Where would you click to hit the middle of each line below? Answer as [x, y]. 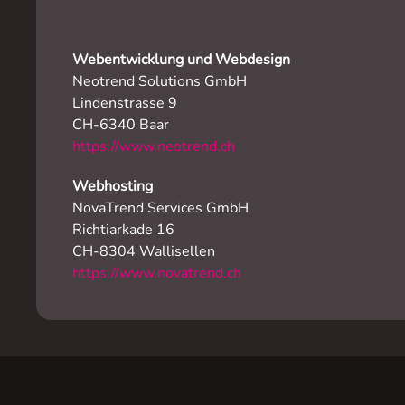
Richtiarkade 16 [123, 230]
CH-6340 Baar [121, 125]
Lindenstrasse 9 [125, 103]
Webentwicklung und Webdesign [181, 60]
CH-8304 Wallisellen [144, 251]
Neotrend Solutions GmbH [160, 81]
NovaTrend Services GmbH [160, 208]
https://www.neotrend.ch [154, 146]
